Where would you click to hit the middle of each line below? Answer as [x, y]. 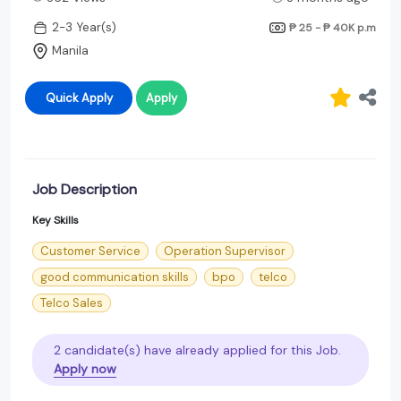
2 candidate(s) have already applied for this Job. [197, 350]
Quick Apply [97, 98]
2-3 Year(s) [84, 28]
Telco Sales [72, 303]
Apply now [85, 368]
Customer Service [90, 251]
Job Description [85, 189]
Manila [70, 51]
